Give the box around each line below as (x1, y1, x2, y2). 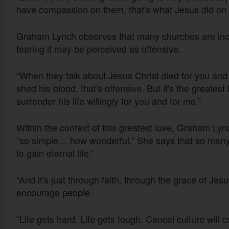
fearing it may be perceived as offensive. (16, 41, 181, 55)
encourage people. (16, 185, 95, 199)
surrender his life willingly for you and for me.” (16, 94, 201, 107)
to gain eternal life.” (16, 146, 97, 159)
